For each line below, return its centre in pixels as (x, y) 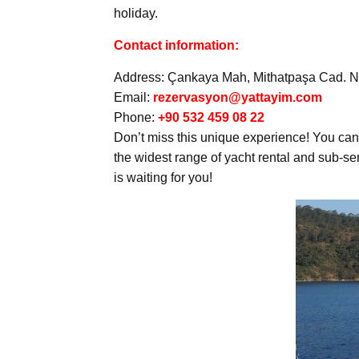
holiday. (136, 14)
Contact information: (176, 46)
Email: (133, 98)
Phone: (136, 118)
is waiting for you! (163, 178)
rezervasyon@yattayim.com (238, 98)
